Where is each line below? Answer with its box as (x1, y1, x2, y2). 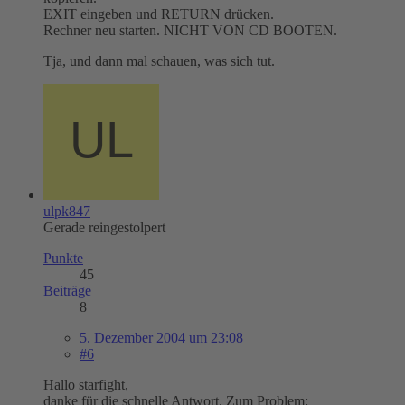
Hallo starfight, (43, 376, 128, 392)
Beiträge (43, 282, 91, 298)
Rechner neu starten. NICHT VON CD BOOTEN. (43, 22, 337, 38)
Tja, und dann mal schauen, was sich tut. (43, 52, 275, 69)
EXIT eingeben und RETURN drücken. (43, 5, 274, 22)
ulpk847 (43, 202, 90, 219)
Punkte (43, 250, 83, 266)
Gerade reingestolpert (43, 219, 165, 235)
